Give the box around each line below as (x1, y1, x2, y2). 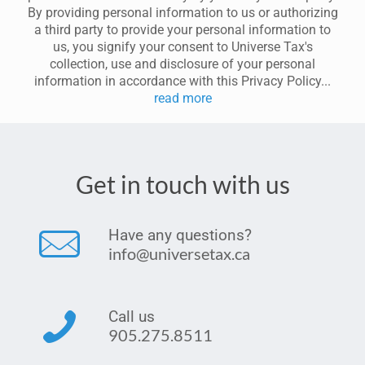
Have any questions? (108, 226, 252, 244)
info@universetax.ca (108, 244, 250, 263)
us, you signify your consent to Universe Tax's (52, 39, 313, 55)
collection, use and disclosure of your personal (50, 56, 315, 72)
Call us (108, 307, 155, 326)
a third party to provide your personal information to (34, 22, 331, 37)
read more (153, 90, 212, 106)
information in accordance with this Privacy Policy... (34, 73, 331, 89)
